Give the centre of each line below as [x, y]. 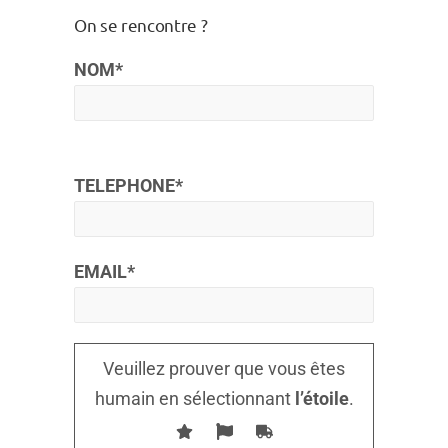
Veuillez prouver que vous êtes [224, 368]
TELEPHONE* [128, 185]
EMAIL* [104, 271]
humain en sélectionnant [192, 398]
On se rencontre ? [141, 24]
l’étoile [319, 398]
